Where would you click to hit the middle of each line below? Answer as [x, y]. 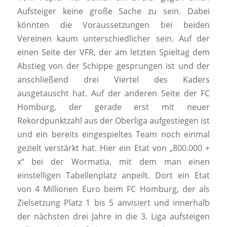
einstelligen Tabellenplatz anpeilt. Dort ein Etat [113, 176]
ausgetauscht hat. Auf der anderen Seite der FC [113, 93]
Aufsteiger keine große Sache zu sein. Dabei [113, 11]
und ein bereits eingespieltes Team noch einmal [113, 135]
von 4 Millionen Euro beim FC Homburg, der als [113, 189]
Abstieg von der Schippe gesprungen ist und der [113, 66]
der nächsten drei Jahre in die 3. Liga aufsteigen [113, 217]
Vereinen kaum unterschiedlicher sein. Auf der [113, 39]
